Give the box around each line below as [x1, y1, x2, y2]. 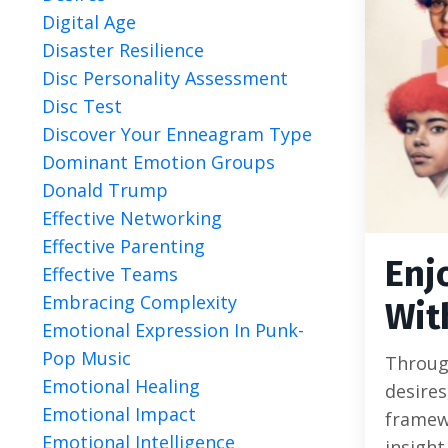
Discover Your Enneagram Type [42, 122, 312, 146]
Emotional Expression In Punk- [42, 318, 304, 342]
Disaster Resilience [42, 38, 204, 62]
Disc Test [42, 94, 122, 118]
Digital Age [42, 10, 136, 34]
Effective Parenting [42, 234, 205, 258]
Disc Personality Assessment [42, 66, 288, 90]
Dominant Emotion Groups [42, 150, 275, 174]
